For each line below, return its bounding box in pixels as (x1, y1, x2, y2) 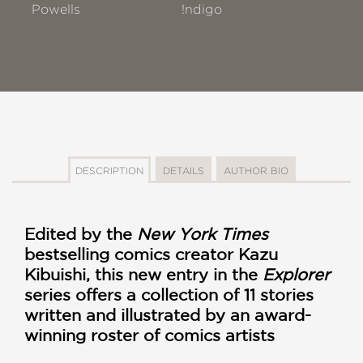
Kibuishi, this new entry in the (24, 265, 263, 284)
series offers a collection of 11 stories (24, 285, 314, 304)
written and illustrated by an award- (24, 305, 311, 324)
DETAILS (162, 165, 204, 176)
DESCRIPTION (75, 165, 143, 176)
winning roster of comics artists (24, 326, 275, 344)
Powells (32, 2, 80, 16)
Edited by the (24, 224, 137, 243)
